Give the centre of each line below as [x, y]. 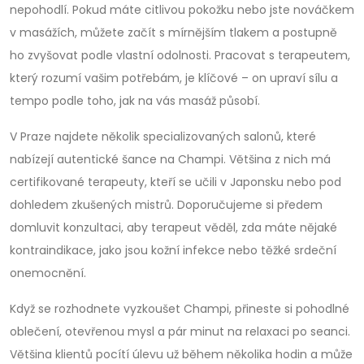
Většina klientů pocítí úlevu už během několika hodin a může [181, 354]
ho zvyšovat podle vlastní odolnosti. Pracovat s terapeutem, [180, 55]
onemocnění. [48, 273]
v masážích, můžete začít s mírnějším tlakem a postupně [173, 32]
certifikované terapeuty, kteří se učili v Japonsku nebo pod [175, 182]
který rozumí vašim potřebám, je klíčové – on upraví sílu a [174, 78]
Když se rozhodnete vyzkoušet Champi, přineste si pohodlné [180, 309]
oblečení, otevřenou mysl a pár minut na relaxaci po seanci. [180, 331]
